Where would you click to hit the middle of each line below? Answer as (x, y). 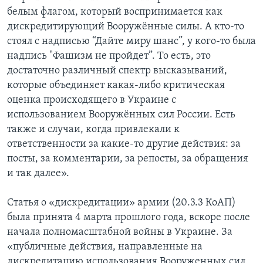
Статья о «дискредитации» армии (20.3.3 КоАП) (122, 203)
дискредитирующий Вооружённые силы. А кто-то (126, 27)
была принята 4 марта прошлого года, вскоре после (129, 218)
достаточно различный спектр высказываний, (117, 71)
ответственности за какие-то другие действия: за (124, 144)
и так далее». (38, 174)
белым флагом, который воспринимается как (115, 12)
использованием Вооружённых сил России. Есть (121, 115)
